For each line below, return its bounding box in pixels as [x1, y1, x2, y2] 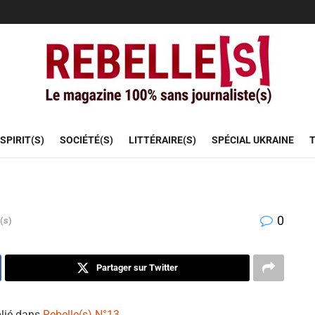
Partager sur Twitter [96, 262, 178, 273]
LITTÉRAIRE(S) [128, 134, 196, 146]
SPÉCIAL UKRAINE [211, 134, 294, 146]
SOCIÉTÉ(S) [59, 134, 113, 146]
